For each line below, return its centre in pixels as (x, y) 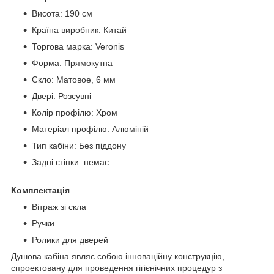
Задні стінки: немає (70, 162)
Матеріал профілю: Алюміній (90, 129)
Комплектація (40, 191)
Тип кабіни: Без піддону (79, 146)
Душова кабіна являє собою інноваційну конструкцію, (118, 257)
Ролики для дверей (70, 240)
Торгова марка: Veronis (78, 47)
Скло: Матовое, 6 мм (74, 80)
